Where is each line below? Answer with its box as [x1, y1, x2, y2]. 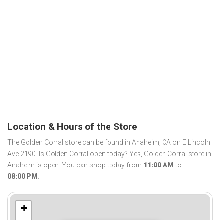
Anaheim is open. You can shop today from [7, 161, 143, 169]
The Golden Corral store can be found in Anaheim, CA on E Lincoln [7, 138, 210, 147]
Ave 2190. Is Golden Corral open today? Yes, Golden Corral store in [7, 150, 211, 158]
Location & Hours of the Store [7, 120, 137, 132]
